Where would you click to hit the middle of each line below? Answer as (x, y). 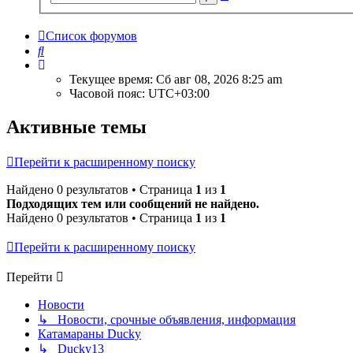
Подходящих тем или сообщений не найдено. (133, 204)
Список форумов (91, 35)
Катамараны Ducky (89, 334)
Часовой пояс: (109, 93)
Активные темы (76, 126)
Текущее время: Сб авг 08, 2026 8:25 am (176, 79)
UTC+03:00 (179, 93)
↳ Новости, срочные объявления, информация (167, 320)
